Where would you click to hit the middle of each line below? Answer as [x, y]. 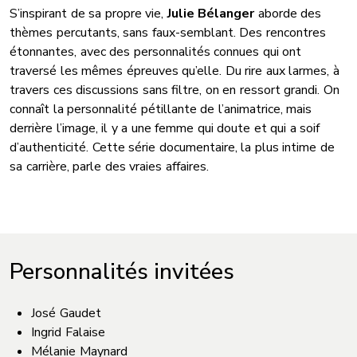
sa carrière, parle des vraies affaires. [109, 166]
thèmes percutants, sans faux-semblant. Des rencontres [168, 32]
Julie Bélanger [209, 13]
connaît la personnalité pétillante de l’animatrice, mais [161, 109]
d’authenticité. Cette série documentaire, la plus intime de [172, 147]
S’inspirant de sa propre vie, [86, 13]
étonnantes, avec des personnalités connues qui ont [155, 51]
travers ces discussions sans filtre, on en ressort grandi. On [175, 90]
